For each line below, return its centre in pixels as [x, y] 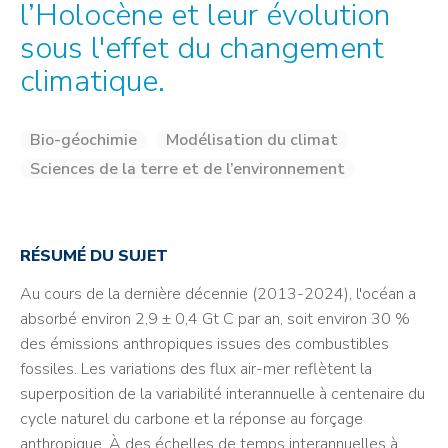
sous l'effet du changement [202, 48]
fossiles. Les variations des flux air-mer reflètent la [196, 369]
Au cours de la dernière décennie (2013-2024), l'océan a [218, 294]
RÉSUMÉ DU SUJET [94, 256]
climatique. [92, 81]
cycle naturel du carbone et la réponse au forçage [191, 419]
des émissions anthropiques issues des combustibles [204, 344]
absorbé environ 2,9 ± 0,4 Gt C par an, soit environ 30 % [215, 319]
